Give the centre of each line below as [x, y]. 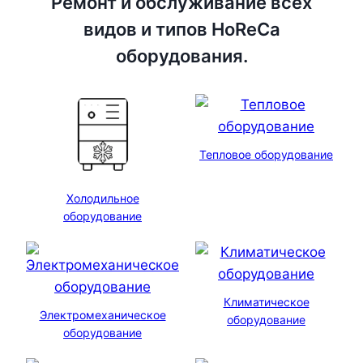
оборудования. [181, 56]
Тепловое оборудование [266, 154]
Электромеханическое [102, 314]
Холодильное [102, 198]
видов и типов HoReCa [181, 29]
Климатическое [266, 301]
